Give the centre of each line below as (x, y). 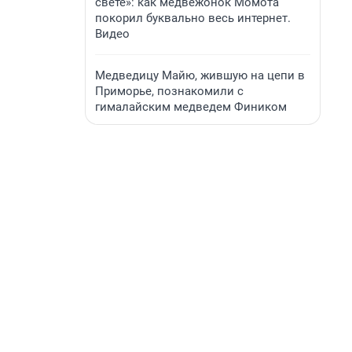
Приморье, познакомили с (169, 91)
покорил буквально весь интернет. (193, 18)
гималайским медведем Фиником (191, 107)
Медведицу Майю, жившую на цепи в (200, 75)
